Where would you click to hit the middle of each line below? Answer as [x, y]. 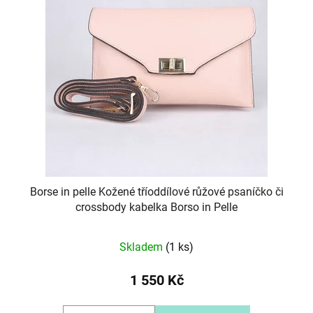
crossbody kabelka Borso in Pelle [156, 208]
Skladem [143, 247]
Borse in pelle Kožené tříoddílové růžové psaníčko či [156, 192]
